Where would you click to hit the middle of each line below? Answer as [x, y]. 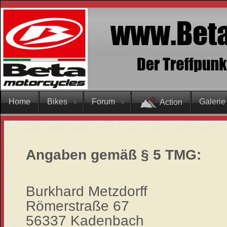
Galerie [212, 102]
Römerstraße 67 [77, 205]
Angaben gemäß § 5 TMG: [113, 154]
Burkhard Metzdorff [86, 191]
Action [171, 102]
